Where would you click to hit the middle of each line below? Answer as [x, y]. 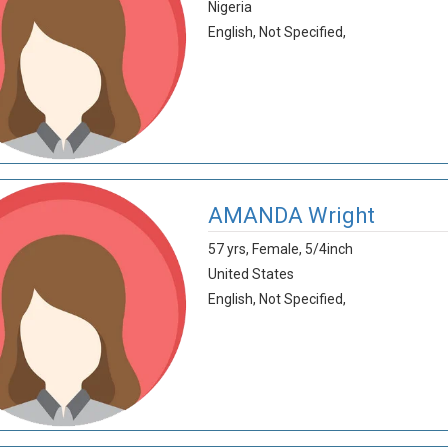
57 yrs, [229, 249]
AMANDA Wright [291, 215]
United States [250, 274]
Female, [278, 249]
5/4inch [328, 249]
